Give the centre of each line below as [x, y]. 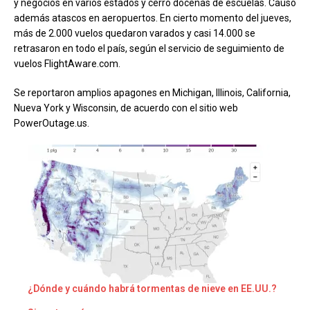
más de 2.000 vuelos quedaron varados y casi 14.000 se [135, 33]
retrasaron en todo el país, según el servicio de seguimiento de [149, 48]
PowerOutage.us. [52, 123]
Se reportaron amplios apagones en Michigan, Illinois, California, [152, 92]
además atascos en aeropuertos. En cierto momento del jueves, [153, 18]
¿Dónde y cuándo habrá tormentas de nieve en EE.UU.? [152, 288]
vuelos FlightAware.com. [67, 63]
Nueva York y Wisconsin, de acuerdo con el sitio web [126, 108]
